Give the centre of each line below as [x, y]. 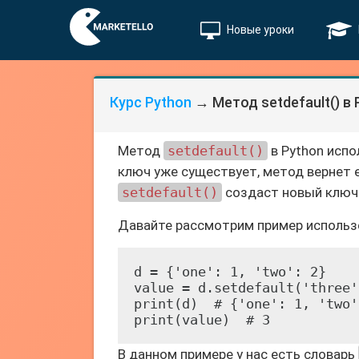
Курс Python [151, 102]
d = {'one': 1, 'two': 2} [230, 272]
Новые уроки [260, 30]
